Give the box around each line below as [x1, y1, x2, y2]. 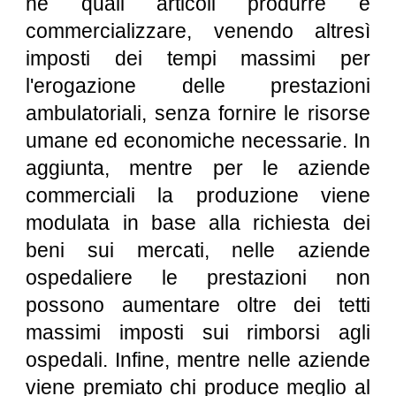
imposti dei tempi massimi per [26, 47, 370, 70]
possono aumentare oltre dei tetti [26, 293, 370, 316]
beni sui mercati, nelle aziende [26, 239, 370, 262]
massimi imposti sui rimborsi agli [26, 321, 370, 344]
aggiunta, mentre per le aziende [26, 156, 370, 179]
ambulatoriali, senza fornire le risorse [26, 102, 370, 125]
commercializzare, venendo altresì [26, 19, 370, 42]
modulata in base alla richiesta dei [26, 211, 370, 234]
